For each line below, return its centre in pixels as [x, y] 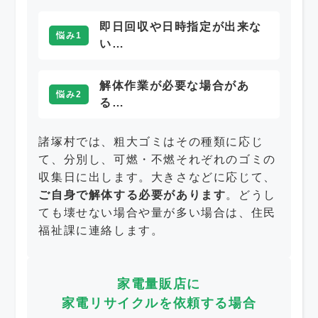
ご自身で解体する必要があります [132, 195]
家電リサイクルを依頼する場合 [159, 303]
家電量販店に [159, 284]
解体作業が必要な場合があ [175, 86]
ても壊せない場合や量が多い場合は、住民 [157, 213]
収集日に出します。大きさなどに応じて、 [157, 177]
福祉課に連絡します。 [101, 231]
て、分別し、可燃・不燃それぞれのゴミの [157, 160]
